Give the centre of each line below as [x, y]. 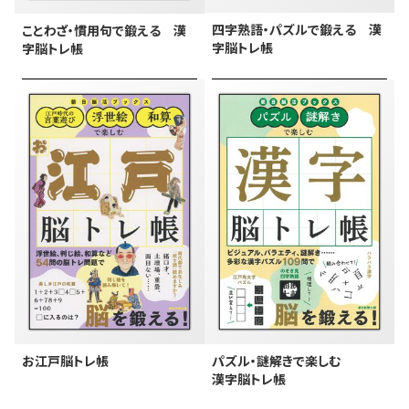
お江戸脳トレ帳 [65, 360]
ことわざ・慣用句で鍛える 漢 [104, 30]
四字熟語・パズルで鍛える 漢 [297, 29]
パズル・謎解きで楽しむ [276, 360]
